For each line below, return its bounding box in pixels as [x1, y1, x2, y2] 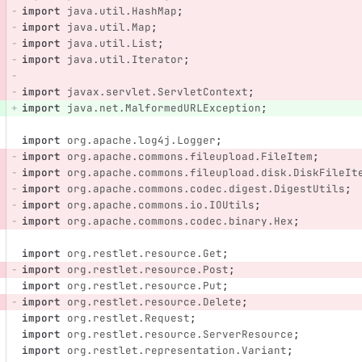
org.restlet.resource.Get [66, 246, 222, 261]
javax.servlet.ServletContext [66, 85, 248, 99]
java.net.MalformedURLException [66, 101, 261, 116]
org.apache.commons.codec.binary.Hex [66, 214, 293, 229]
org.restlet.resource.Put [66, 279, 222, 293]
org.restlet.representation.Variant [66, 343, 287, 358]
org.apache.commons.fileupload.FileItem [66, 149, 313, 164]
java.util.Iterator [66, 53, 183, 67]
